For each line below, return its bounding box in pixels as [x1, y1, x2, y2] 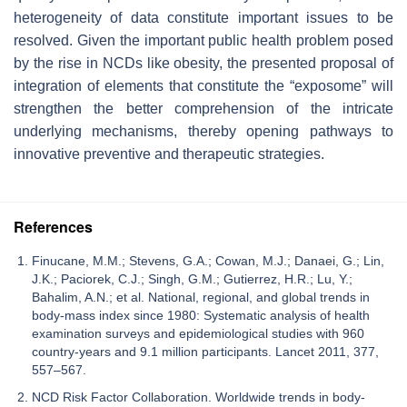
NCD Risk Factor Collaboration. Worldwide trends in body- [32, 389, 365, 404]
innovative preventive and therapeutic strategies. [14, 145, 324, 162]
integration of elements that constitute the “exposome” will [14, 77, 393, 94]
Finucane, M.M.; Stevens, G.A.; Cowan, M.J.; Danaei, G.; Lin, [32, 253, 384, 268]
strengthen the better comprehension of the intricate [14, 100, 393, 116]
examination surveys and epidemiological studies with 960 [32, 325, 364, 341]
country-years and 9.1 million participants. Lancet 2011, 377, [32, 343, 379, 359]
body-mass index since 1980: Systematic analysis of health [32, 307, 370, 323]
